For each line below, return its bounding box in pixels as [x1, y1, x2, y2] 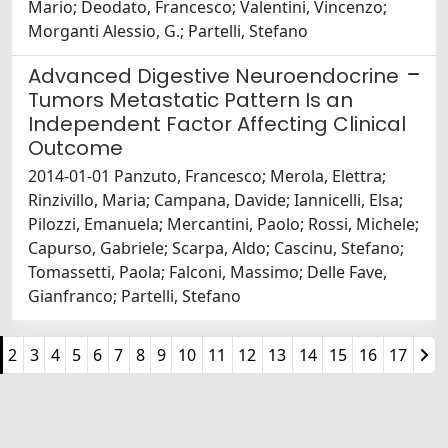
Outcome [28, 134, 123, 163]
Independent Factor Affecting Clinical [28, 110, 406, 139]
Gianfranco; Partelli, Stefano [28, 285, 241, 308]
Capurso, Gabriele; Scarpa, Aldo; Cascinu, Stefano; [28, 237, 404, 260]
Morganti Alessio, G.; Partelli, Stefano [28, 20, 308, 43]
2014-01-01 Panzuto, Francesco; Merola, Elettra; [28, 165, 386, 188]
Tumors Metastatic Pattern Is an [28, 86, 353, 115]
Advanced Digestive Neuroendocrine [28, 62, 399, 91]
